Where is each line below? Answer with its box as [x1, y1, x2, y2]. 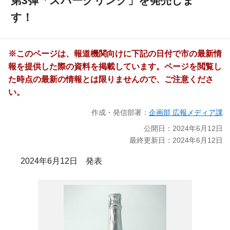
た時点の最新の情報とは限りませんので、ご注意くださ [8, 75, 214, 84]
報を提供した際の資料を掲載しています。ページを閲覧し [8, 62, 222, 71]
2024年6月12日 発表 [21, 156, 102, 165]
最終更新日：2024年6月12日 [129, 136, 223, 144]
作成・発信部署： [91, 108, 149, 117]
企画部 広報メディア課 [148, 108, 223, 117]
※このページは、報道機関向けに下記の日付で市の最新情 [8, 49, 222, 59]
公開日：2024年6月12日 [143, 124, 223, 132]
